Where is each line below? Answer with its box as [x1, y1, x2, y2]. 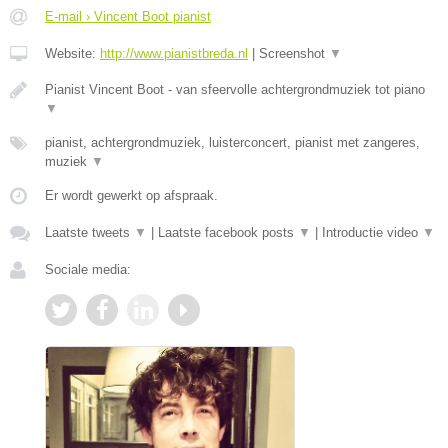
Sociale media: [45, 262, 131, 278]
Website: [45, 46, 100, 62]
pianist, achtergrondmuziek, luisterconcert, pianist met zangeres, [45, 135, 420, 151]
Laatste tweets [45, 225, 134, 241]
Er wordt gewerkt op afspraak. [45, 188, 218, 204]
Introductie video [322, 225, 422, 241]
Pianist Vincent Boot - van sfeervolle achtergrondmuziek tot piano [45, 82, 425, 98]
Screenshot [259, 46, 329, 62]
